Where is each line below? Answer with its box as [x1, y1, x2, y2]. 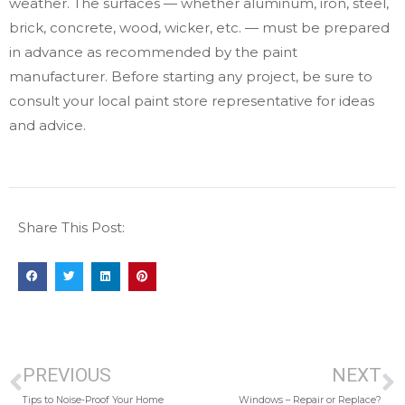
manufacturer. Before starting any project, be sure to [9, 68, 372, 86]
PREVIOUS [23, 363, 111, 386]
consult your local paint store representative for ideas [9, 92, 374, 110]
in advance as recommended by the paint [9, 43, 297, 61]
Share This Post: [18, 219, 125, 237]
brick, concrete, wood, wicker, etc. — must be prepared [9, 19, 390, 37]
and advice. [9, 117, 86, 135]
